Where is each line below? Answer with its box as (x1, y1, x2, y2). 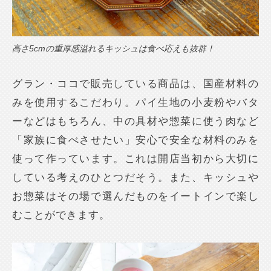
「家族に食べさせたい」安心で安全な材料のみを (12, 134, 259, 146)
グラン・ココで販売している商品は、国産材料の (12, 78, 259, 90)
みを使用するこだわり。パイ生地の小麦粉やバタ (12, 97, 259, 109)
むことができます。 (12, 209, 111, 221)
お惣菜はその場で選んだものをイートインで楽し (12, 191, 259, 203)
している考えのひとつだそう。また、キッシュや (12, 172, 259, 184)
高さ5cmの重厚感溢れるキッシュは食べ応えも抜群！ (12, 44, 215, 54)
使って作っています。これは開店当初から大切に (12, 153, 259, 165)
